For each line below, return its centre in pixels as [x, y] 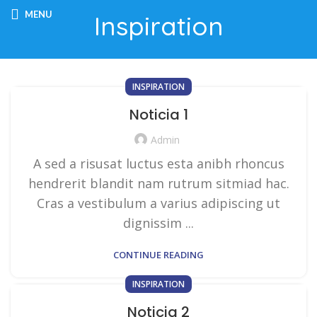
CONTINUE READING [158, 254]
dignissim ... [158, 223]
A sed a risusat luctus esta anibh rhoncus [158, 163]
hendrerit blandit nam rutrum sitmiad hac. [158, 183]
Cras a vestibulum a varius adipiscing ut [158, 203]
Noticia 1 [158, 115]
